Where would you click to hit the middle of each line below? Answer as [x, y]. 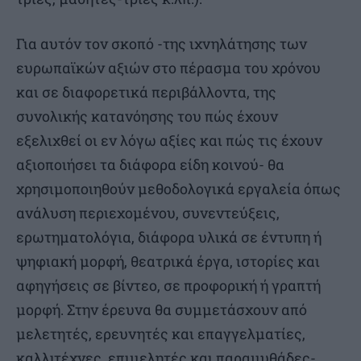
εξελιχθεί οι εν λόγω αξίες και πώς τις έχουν [169, 140]
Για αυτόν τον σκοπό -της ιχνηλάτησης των [162, 43]
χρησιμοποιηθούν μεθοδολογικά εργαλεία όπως [178, 188]
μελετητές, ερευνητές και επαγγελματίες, [161, 333]
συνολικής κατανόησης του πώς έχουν [147, 116]
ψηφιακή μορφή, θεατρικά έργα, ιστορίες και [168, 261]
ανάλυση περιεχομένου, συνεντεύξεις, [148, 212]
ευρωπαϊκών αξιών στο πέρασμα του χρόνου [168, 67]
